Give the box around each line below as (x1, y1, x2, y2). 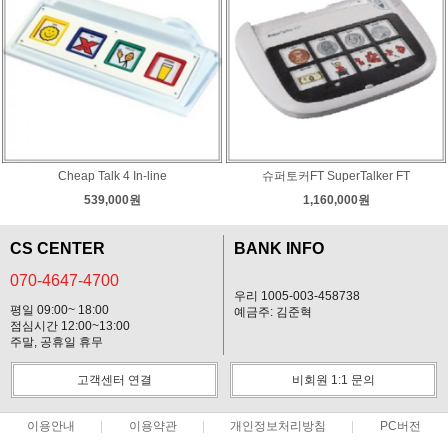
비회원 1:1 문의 (292, 372, 375, 387)
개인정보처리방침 (230, 419, 327, 432)
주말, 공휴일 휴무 (10, 334, 103, 349)
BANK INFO (234, 239, 324, 257)
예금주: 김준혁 (234, 304, 312, 319)
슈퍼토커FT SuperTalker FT (262, 168, 410, 183)
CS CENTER (10, 239, 105, 257)
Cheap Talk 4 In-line (57, 168, 167, 183)
